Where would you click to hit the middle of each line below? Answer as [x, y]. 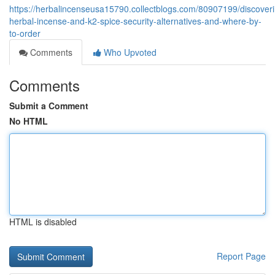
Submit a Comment [49, 106]
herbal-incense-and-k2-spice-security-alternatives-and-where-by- [135, 21]
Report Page [241, 256]
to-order [25, 33]
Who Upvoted [129, 52]
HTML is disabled [43, 222]
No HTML [29, 121]
